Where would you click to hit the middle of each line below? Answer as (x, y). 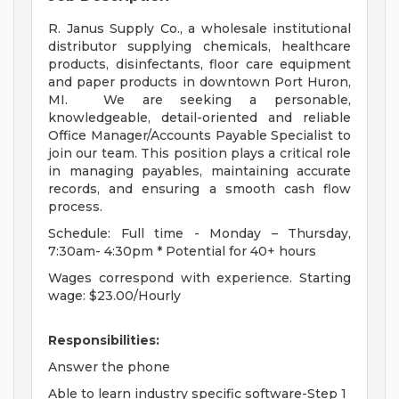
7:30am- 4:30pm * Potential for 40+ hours (182, 252)
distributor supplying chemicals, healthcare (199, 47)
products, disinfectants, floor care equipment (199, 65)
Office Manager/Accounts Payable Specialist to (199, 136)
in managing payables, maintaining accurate (199, 171)
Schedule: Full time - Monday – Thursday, (199, 234)
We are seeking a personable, (227, 100)
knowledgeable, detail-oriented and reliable (199, 118)
